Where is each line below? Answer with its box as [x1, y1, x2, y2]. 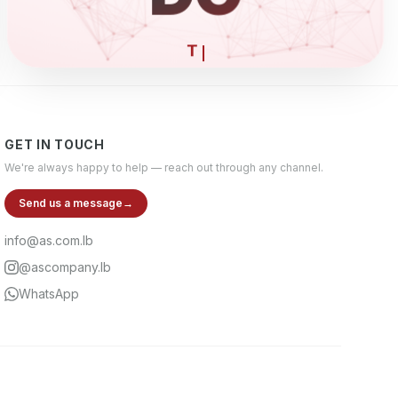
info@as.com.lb [4, 233, 94, 248]
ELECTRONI [131, 41, 256, 60]
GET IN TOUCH [4, 137, 105, 152]
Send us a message [19, 196, 123, 210]
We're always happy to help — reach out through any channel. [4, 161, 324, 174]
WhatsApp [19, 286, 80, 301]
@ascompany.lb [19, 259, 112, 275]
